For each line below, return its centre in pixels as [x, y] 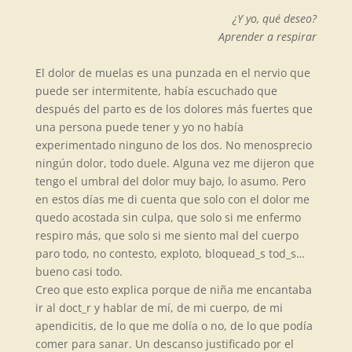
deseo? [301, 18]
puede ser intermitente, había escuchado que [156, 91]
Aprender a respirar [268, 37]
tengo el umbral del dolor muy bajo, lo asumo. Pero [170, 181]
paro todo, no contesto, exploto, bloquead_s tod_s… [170, 253]
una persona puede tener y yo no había [139, 127]
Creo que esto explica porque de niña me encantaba [173, 290]
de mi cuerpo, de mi [228, 308]
